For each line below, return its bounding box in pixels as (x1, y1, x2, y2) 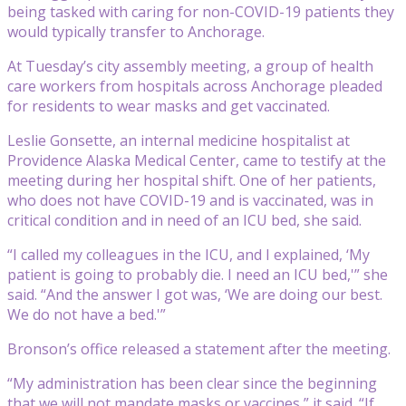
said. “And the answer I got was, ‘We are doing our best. (7, 284, 382, 304)
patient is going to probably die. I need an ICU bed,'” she (7, 264, 388, 285)
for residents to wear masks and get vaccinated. (7, 95, 330, 116)
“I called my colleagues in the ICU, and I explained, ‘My (7, 244, 370, 265)
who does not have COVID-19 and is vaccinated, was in (7, 189, 373, 210)
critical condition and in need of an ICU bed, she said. (7, 209, 362, 230)
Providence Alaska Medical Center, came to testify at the (7, 150, 386, 170)
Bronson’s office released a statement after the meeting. (7, 338, 391, 359)
